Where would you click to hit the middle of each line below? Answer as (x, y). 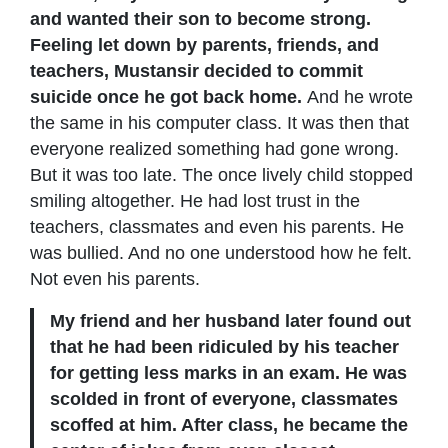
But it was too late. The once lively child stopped (221, 174)
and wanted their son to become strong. (200, 18)
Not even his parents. (115, 278)
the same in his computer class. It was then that (219, 122)
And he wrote (360, 96)
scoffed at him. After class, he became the (229, 424)
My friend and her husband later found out (230, 320)
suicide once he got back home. (168, 96)
